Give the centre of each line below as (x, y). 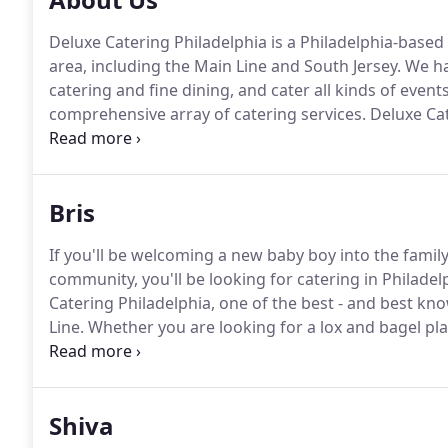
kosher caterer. (105, 138)
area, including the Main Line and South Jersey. (225, 66)
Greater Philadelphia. (129, 162)
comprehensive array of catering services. (207, 114)
